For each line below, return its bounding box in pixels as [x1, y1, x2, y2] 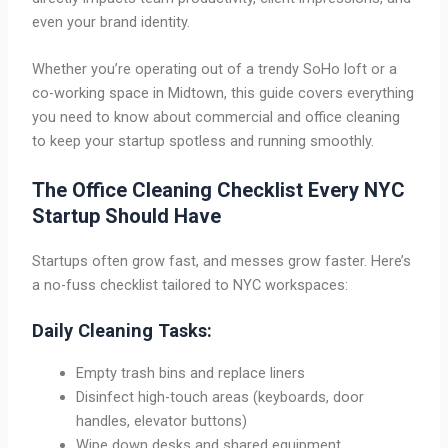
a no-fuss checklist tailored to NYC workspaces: [32, 275, 349, 294]
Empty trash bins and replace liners [76, 364, 306, 383]
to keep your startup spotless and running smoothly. [32, 132, 375, 151]
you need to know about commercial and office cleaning [32, 108, 401, 127]
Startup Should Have [32, 203, 222, 228]
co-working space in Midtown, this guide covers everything [32, 84, 415, 103]
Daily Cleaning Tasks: [32, 320, 213, 342]
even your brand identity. [32, 13, 191, 32]
